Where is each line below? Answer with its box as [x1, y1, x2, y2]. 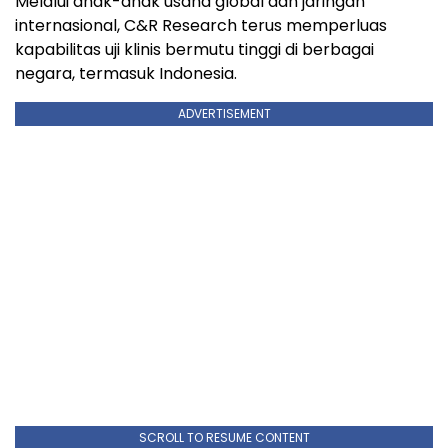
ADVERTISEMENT [177, 104, 271, 122]
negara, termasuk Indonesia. [15, 61, 237, 85]
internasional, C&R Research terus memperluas [15, 13, 387, 37]
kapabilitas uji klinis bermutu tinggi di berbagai [15, 37, 374, 61]
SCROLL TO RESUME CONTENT [138, 428, 310, 446]
